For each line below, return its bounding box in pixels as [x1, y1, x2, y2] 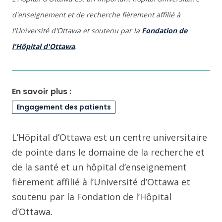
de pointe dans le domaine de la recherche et [12, 146, 205, 158]
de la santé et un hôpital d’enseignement [12, 161, 187, 173]
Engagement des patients [16, 102, 111, 112]
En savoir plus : [12, 86, 71, 97]
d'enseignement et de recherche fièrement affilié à [12, 10, 180, 19]
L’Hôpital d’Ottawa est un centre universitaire [12, 131, 207, 143]
